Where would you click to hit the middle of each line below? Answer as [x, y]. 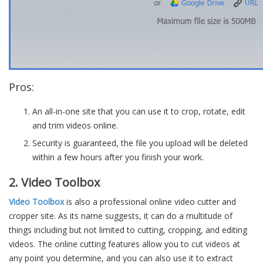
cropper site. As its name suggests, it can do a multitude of [121, 216]
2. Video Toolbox [54, 182]
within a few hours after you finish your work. [118, 157]
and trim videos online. [75, 125]
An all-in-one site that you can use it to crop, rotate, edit [139, 111]
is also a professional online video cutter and [150, 202]
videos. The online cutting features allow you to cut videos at [124, 244]
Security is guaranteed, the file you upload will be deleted [140, 143]
